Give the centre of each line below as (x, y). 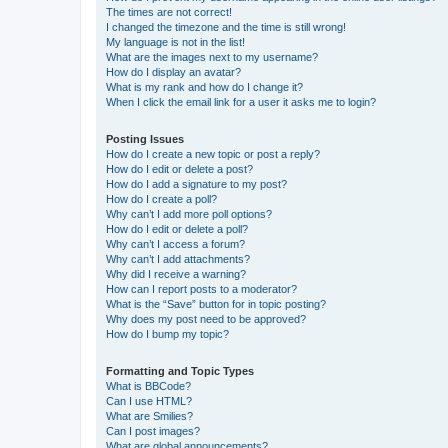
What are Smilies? (149, 415)
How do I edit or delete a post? (179, 168)
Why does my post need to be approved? (206, 318)
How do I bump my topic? (167, 333)
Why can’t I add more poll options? (189, 213)
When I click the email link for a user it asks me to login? (241, 101)
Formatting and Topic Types (180, 370)
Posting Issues (145, 138)
